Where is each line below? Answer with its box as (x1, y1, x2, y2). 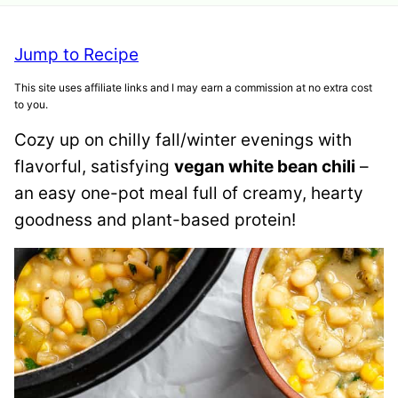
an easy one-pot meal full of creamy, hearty (14, 182, 363, 203)
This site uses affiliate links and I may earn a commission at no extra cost (14, 80, 372, 94)
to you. (14, 97, 48, 111)
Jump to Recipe (14, 44, 139, 65)
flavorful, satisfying (14, 155, 174, 177)
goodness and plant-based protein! (14, 209, 296, 230)
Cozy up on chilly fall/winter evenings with (14, 129, 352, 150)
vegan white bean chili (174, 155, 355, 177)
